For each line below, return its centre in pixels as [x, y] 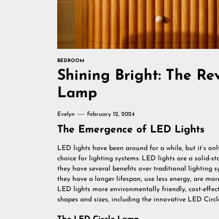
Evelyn [66, 114]
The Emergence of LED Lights [131, 130]
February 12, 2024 [111, 114]
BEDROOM [71, 61]
